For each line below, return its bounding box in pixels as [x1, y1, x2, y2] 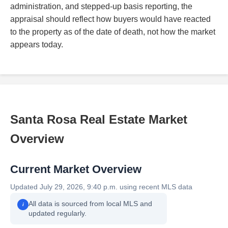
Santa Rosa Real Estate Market [10, 112, 187, 126]
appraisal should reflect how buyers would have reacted [10, 14, 211, 23]
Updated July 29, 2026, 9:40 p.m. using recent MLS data [10, 182, 192, 191]
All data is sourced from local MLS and [28, 199, 152, 208]
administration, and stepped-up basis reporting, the [10, 2, 192, 11]
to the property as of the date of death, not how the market [10, 27, 215, 36]
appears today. [10, 40, 63, 49]
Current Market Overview [10, 162, 141, 176]
